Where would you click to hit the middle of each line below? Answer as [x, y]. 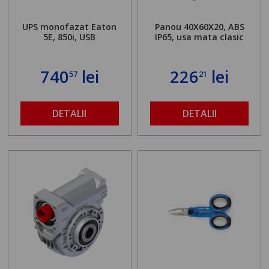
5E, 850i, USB [70, 37]
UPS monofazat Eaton [70, 26]
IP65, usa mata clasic [200, 37]
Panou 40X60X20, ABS [199, 26]
